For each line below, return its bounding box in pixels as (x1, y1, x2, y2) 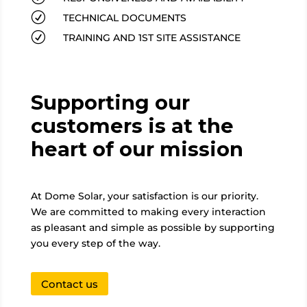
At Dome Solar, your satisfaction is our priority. (30, 190, 258, 203)
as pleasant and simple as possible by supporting (30, 221, 275, 234)
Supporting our (30, 90, 190, 115)
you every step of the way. (30, 237, 160, 250)
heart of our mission (30, 137, 243, 162)
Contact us (40, 277, 98, 291)
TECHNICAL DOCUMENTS (62, 12, 186, 25)
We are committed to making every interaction (30, 206, 266, 219)
